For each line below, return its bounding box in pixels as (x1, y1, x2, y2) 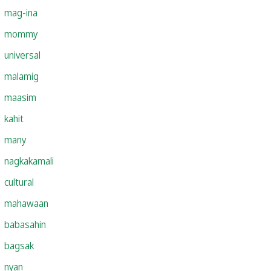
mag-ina (4, 5, 38, 19)
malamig (4, 69, 39, 83)
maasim (4, 90, 36, 104)
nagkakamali (4, 154, 54, 168)
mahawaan (4, 196, 48, 210)
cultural (4, 175, 34, 189)
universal (4, 48, 41, 62)
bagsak (4, 238, 34, 252)
